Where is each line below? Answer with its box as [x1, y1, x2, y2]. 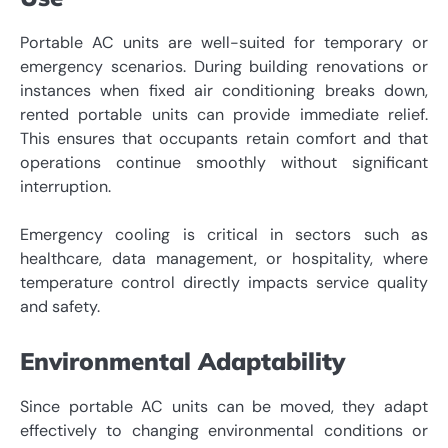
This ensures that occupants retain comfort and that [20, 128, 428, 150]
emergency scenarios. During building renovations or [20, 56, 428, 78]
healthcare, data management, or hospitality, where [20, 248, 428, 270]
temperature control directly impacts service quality [20, 272, 428, 294]
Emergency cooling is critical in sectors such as [20, 224, 428, 246]
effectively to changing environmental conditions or [20, 420, 428, 442]
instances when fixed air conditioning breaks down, [20, 80, 428, 102]
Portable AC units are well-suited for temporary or [20, 32, 428, 54]
